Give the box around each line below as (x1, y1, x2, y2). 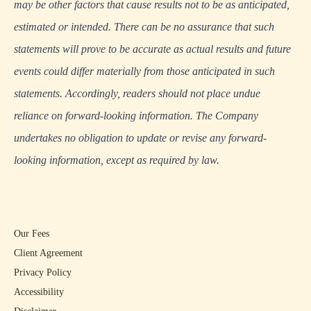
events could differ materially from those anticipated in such (14, 65, 275, 78)
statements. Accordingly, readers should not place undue (14, 87, 260, 100)
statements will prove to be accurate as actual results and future (14, 43, 291, 56)
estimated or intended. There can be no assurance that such (14, 21, 274, 33)
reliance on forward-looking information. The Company (14, 110, 258, 122)
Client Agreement (14, 248, 83, 259)
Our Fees (14, 228, 49, 239)
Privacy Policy (14, 267, 72, 278)
